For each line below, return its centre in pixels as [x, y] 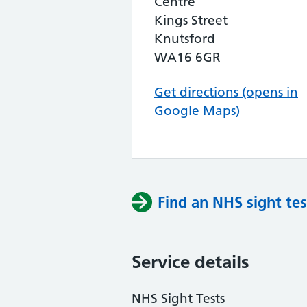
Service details [191, 262]
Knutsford [185, 39]
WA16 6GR [187, 57]
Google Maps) [197, 111]
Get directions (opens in [226, 92]
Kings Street [191, 20]
